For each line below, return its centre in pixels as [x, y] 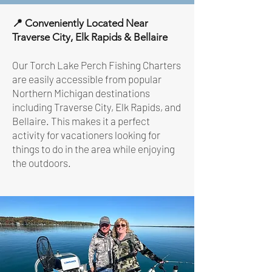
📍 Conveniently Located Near [80, 23]
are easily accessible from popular [87, 79]
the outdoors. [42, 163]
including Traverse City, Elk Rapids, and [97, 107]
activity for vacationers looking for [86, 135]
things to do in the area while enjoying [93, 149]
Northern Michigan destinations [81, 93]
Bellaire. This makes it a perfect [81, 121]
